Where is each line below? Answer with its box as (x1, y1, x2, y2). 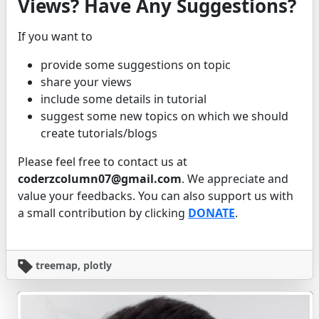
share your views (41, 73, 132, 90)
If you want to (18, 28, 93, 44)
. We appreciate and (182, 170, 288, 187)
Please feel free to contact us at (18, 153, 187, 169)
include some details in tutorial (41, 90, 206, 107)
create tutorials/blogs (41, 125, 157, 141)
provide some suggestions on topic (41, 56, 231, 73)
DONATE (188, 204, 235, 221)
